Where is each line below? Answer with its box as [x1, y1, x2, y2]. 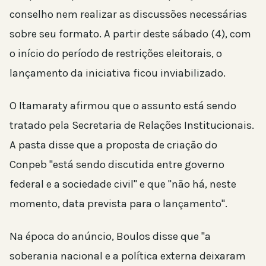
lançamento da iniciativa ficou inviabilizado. [9, 66, 226, 80]
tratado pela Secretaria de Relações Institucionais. [9, 118, 254, 132]
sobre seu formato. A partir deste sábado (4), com [9, 27, 251, 40]
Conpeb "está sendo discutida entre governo [9, 157, 224, 171]
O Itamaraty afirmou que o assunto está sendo [9, 99, 236, 112]
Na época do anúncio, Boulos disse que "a [9, 229, 211, 243]
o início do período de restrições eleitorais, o [9, 46, 222, 60]
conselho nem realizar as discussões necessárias [9, 7, 247, 21]
